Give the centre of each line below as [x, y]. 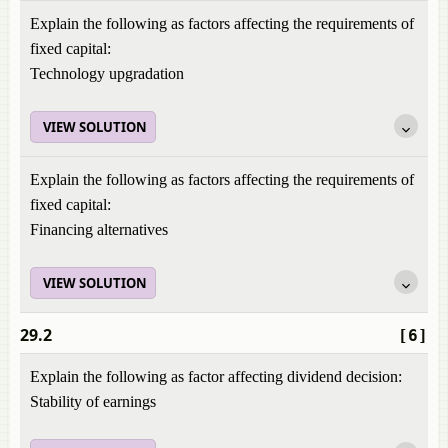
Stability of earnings [93, 401]
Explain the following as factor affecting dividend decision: [216, 376]
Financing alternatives [99, 229]
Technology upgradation [107, 73]
